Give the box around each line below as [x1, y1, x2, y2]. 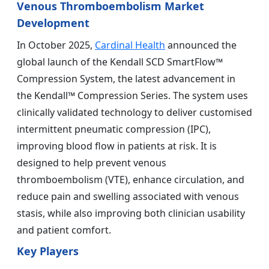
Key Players [17, 244, 79, 259]
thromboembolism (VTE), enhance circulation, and [17, 173, 244, 187]
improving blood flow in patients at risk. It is [17, 139, 217, 153]
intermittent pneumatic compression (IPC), [17, 122, 211, 136]
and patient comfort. [17, 223, 111, 237]
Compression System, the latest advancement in [17, 72, 235, 86]
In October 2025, [17, 38, 95, 52]
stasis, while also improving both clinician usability [17, 207, 245, 220]
